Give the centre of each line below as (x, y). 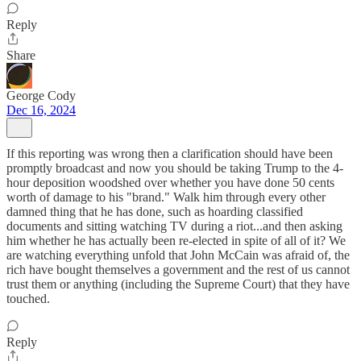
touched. (28, 299)
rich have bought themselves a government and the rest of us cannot (178, 270)
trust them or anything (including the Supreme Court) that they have (178, 284)
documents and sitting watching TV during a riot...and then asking (174, 226)
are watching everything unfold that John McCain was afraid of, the (178, 255)
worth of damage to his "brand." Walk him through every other (166, 197)
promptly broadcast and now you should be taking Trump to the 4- (175, 168)
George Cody (41, 95)
